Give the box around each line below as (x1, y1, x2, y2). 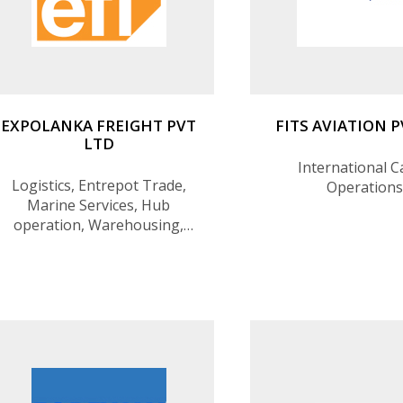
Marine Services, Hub (27, 194, 171, 215)
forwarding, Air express (19, 254, 178, 274)
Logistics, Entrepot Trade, (11, 175, 186, 195)
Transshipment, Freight (18, 234, 179, 255)
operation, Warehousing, (13, 214, 184, 235)
